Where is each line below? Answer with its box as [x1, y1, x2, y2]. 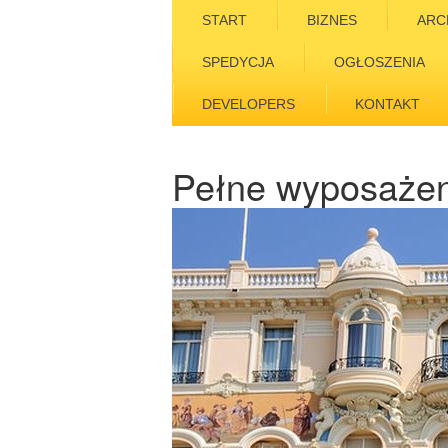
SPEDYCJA [202, 54, 274, 70]
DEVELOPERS [202, 96, 295, 112]
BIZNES [307, 12, 357, 28]
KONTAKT [355, 96, 420, 112]
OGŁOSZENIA [334, 54, 425, 70]
